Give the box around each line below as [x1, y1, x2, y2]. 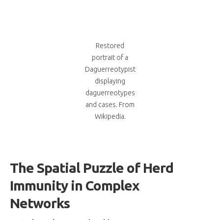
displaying [95, 77, 125, 85]
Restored [96, 41, 124, 50]
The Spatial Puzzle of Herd [10, 160, 173, 175]
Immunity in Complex [10, 177, 139, 193]
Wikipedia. [94, 112, 126, 120]
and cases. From [85, 100, 135, 109]
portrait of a [92, 53, 128, 61]
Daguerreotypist [84, 65, 136, 73]
